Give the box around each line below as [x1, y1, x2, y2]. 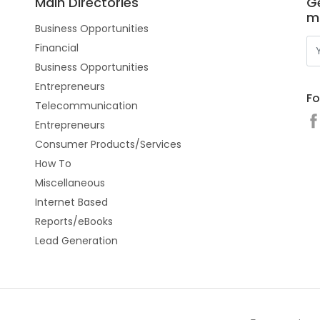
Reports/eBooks [35, 214, 113, 229]
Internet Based [35, 195, 108, 209]
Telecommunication [35, 99, 138, 113]
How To [35, 156, 71, 171]
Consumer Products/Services [35, 137, 181, 151]
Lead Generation [35, 234, 118, 248]
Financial [35, 41, 79, 55]
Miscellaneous [35, 176, 105, 190]
